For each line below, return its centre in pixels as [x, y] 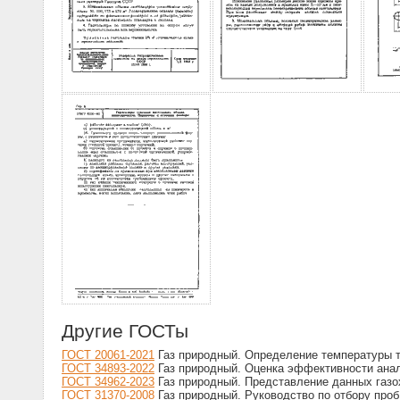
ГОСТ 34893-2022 [108, 369]
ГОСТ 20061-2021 [108, 355]
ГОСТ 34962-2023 [108, 382]
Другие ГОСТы [125, 331]
